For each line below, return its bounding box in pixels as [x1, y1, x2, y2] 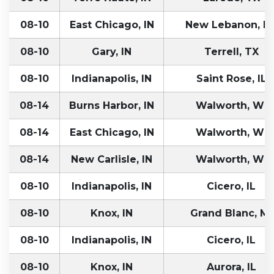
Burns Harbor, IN [69, 99, 154, 111]
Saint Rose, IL [196, 72, 267, 84]
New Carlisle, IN [71, 153, 152, 165]
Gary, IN [92, 45, 131, 57]
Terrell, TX [204, 45, 259, 57]
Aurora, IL [206, 261, 256, 273]
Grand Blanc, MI [190, 207, 272, 219]
